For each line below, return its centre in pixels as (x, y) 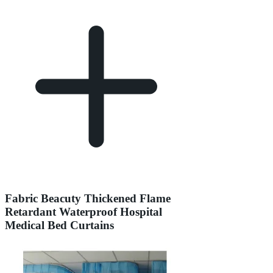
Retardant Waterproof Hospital (83, 212)
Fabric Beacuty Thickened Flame (88, 198)
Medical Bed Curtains (59, 225)
